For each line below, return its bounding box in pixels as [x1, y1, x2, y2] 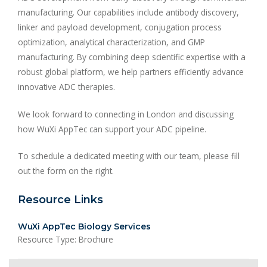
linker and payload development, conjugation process [18, 21, 222, 33]
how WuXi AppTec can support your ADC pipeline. [18, 123, 206, 135]
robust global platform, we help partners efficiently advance [18, 66, 244, 78]
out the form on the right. [18, 165, 114, 177]
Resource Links [18, 193, 103, 207]
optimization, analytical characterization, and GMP [18, 36, 205, 48]
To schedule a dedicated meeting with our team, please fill [18, 150, 240, 162]
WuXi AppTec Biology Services [18, 221, 151, 232]
